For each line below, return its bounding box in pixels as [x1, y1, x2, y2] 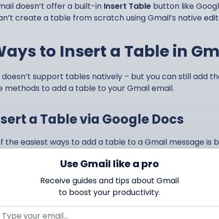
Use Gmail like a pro [60, 157, 159, 171]
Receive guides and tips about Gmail [40, 175, 179, 186]
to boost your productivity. [59, 187, 160, 198]
